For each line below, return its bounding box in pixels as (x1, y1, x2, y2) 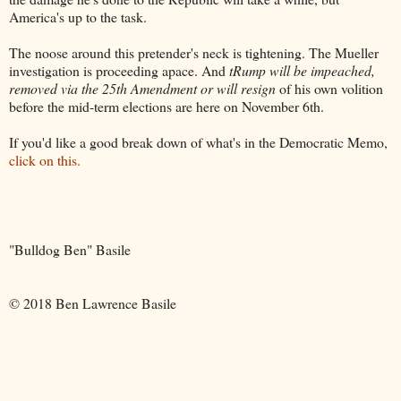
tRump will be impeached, (229, 60, 375, 80)
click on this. (9, 149, 81, 169)
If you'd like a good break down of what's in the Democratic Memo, (9, 132, 388, 151)
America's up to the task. (9, 6, 147, 26)
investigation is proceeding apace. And (9, 60, 229, 80)
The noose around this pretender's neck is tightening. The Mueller (9, 42, 379, 62)
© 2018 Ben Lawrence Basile (9, 293, 176, 312)
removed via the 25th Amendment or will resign (9, 78, 276, 98)
